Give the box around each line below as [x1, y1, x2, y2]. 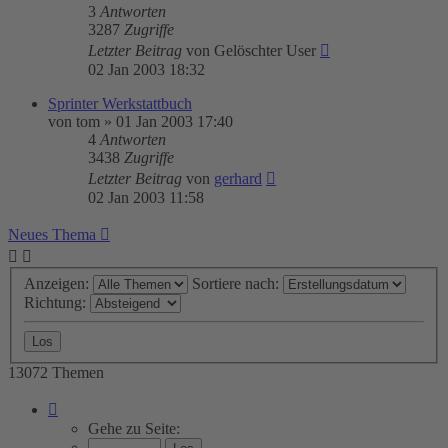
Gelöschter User [214, 42, 316, 59]
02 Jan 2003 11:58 [88, 189, 204, 206]
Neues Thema [8, 226, 96, 243]
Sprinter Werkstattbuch [48, 95, 192, 112]
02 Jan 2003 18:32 [88, 61, 205, 78]
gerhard [214, 170, 262, 187]
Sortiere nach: [192, 274, 283, 292]
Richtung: [24, 293, 90, 311]
